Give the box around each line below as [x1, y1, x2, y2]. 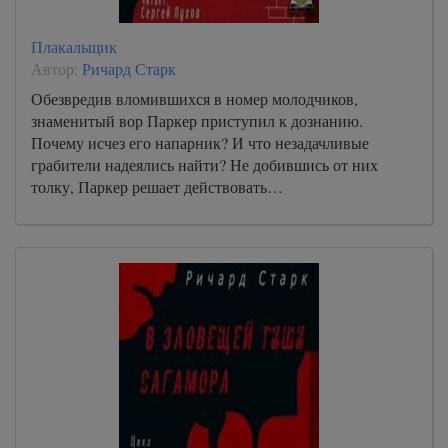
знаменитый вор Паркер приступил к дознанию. [31, 109, 363, 131]
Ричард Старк [82, 57, 176, 79]
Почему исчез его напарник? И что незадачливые [31, 131, 369, 153]
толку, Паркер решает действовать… [31, 175, 283, 197]
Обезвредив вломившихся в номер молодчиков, [31, 87, 358, 109]
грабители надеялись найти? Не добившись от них [31, 153, 378, 175]
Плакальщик [31, 35, 117, 57]
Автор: [31, 57, 82, 79]
